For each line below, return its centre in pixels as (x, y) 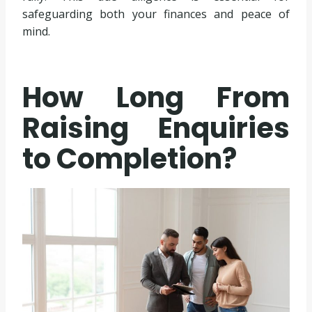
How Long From (156, 98)
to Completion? (130, 159)
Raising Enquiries (156, 128)
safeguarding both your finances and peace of (156, 14)
